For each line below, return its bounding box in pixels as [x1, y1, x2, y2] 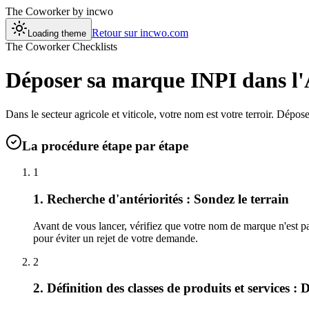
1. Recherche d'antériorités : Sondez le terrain [33, 192, 289, 207]
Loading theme [28, 28, 86, 39]
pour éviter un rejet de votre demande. [33, 232, 198, 244]
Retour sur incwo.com [92, 27, 188, 39]
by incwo [72, 6, 113, 17]
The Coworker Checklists [6, 41, 117, 52]
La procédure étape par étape [22, 138, 188, 153]
